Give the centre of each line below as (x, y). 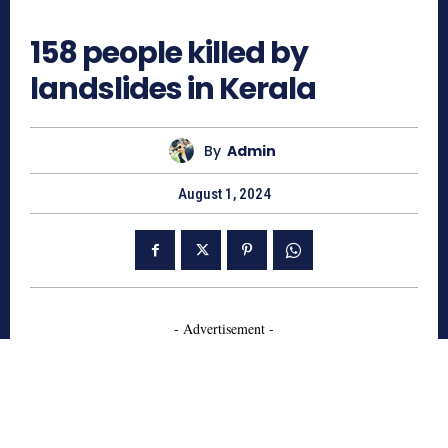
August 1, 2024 (224, 194)
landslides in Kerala (173, 89)
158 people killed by (169, 53)
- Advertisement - (224, 329)
